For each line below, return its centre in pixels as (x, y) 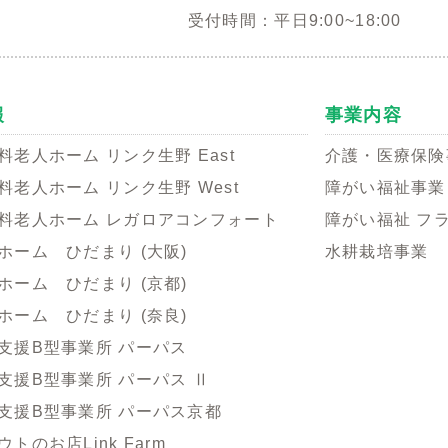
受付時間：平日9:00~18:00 (294, 20)
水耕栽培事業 (376, 251)
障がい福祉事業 (385, 187)
